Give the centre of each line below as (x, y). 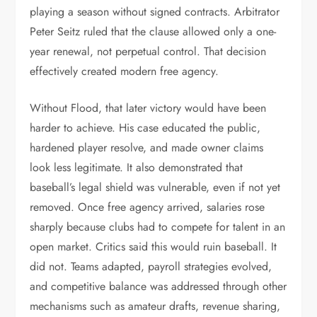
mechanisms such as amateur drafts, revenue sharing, (155, 306)
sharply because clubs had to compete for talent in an (158, 227)
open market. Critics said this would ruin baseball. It (154, 247)
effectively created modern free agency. (125, 71)
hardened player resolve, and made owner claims (147, 148)
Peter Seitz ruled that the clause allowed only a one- (153, 31)
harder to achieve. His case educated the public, (145, 128)
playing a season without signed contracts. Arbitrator (155, 12)
